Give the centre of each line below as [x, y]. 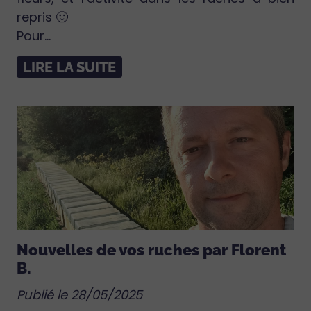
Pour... [34, 35]
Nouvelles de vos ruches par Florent [151, 250]
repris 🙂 [42, 17]
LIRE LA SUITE [69, 67]
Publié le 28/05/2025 [79, 295]
